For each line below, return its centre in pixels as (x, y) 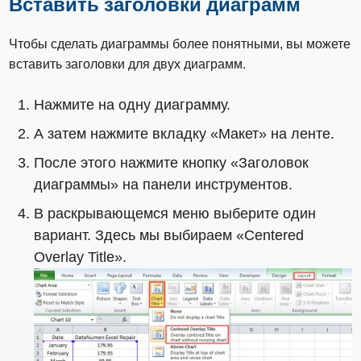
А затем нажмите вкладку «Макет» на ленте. (185, 133)
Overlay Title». (81, 257)
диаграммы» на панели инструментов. (164, 184)
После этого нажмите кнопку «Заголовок (172, 162)
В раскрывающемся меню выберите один (175, 213)
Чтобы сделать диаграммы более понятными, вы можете (180, 44)
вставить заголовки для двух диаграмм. (128, 64)
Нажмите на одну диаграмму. (133, 104)
